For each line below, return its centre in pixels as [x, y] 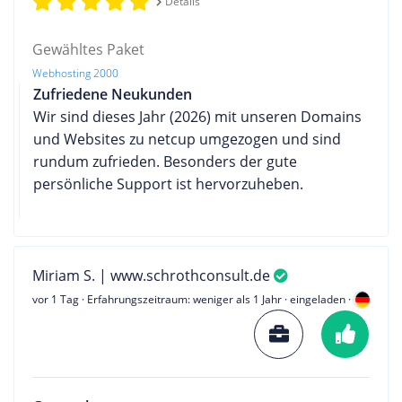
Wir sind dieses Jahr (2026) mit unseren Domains [197, 116]
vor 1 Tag [56, 299]
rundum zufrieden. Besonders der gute [165, 161]
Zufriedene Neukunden [113, 94]
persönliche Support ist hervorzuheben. [168, 184]
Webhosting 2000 [75, 73]
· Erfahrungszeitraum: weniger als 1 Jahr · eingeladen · [216, 299]
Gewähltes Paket [88, 49]
